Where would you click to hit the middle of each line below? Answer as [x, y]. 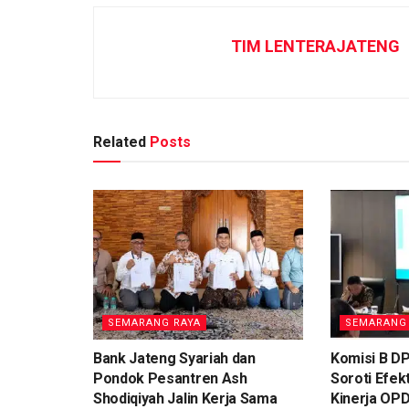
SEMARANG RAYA [154, 323]
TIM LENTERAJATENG [315, 46]
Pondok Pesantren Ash [170, 379]
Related [120, 142]
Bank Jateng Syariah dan [174, 359]
